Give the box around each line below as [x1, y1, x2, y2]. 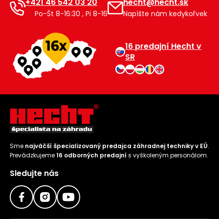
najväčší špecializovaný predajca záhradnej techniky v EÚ [25, 142, 208, 151]
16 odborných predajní [56, 151, 127, 160]
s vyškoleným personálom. [127, 151, 208, 160]
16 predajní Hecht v [125, 40, 201, 52]
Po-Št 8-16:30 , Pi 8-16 [33, 9, 108, 19]
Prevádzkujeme [10, 151, 56, 160]
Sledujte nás [10, 168, 59, 179]
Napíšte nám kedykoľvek [123, 9, 207, 19]
